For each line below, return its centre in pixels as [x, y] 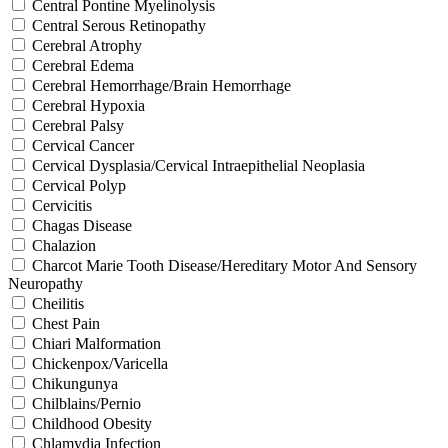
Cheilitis [58, 303]
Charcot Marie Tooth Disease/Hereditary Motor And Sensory [224, 265]
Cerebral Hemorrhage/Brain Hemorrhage [161, 85]
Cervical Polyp [79, 185]
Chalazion [64, 245]
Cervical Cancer [83, 145]
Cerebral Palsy [78, 125]
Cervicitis [62, 205]
